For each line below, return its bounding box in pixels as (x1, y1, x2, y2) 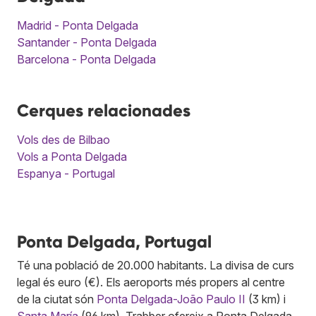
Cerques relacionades (17, 100, 190, 121)
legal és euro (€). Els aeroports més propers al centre (17, 275, 285, 290)
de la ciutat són (17, 292, 97, 307)
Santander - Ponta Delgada (17, 35, 157, 50)
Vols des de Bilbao (17, 133, 110, 147)
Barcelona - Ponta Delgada (17, 52, 156, 67)
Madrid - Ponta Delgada (17, 18, 138, 33)
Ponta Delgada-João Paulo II (97, 292, 245, 307)
